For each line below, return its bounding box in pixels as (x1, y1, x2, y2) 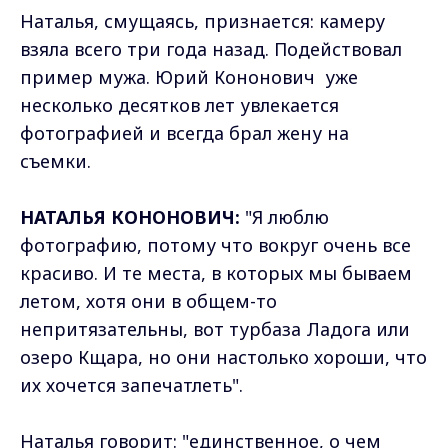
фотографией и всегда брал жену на (20, 120, 349, 145)
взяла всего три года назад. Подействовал (20, 36, 402, 61)
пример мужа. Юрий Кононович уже (20, 64, 358, 89)
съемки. (20, 148, 96, 173)
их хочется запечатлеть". (20, 372, 243, 397)
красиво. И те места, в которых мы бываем (20, 260, 412, 285)
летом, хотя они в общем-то (20, 288, 282, 313)
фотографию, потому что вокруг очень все (20, 232, 411, 257)
